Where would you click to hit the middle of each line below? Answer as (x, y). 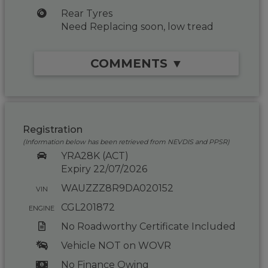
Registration (53, 130)
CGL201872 (88, 207)
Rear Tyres (86, 13)
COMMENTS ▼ (136, 63)
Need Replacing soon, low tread (137, 27)
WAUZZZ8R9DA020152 (117, 188)
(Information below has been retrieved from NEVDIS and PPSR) (127, 142)
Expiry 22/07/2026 (104, 169)
